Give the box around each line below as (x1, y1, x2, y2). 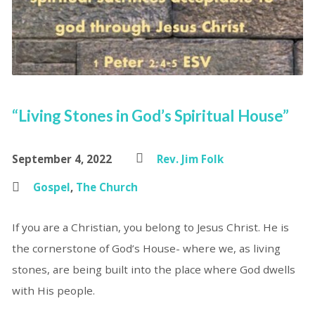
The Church (75, 179, 138, 194)
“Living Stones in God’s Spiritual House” (11, 105, 289, 125)
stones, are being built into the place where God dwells (11, 262, 295, 276)
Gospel (32, 179, 70, 194)
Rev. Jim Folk (156, 151, 224, 166)
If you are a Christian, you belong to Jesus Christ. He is (11, 219, 289, 234)
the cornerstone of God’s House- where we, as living (11, 240, 281, 255)
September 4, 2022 (11, 151, 112, 166)
